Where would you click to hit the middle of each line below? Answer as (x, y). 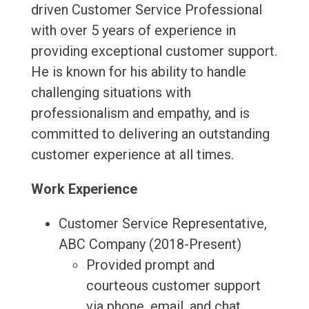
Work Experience (84, 189)
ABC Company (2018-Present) (150, 245)
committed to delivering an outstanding (150, 134)
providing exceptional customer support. (154, 51)
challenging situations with (111, 93)
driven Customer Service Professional (146, 10)
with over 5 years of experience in (133, 31)
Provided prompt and (150, 265)
